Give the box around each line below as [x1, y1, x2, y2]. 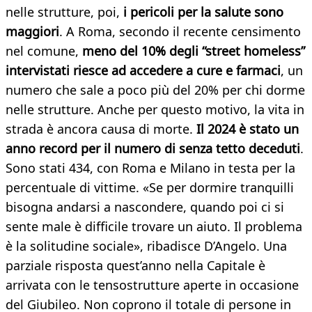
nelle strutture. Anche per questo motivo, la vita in [6, 101, 304, 118]
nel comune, [6, 42, 82, 60]
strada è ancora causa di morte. [6, 120, 196, 138]
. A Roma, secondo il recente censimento [59, 23, 301, 40]
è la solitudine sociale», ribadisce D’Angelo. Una [6, 237, 287, 255]
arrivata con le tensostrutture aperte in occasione [6, 276, 299, 294]
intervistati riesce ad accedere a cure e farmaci [6, 62, 281, 79]
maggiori [6, 23, 59, 40]
